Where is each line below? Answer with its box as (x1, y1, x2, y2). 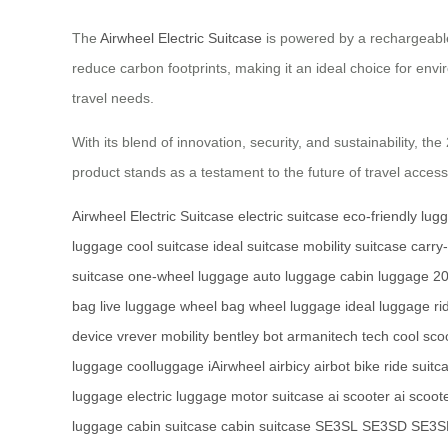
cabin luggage (340, 268, 429, 285)
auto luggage (253, 268, 336, 285)
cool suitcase (127, 238, 209, 255)
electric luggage (127, 388, 227, 405)
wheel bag (180, 298, 245, 315)
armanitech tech (287, 328, 389, 345)
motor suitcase (231, 388, 324, 405)
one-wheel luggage (128, 268, 249, 285)
